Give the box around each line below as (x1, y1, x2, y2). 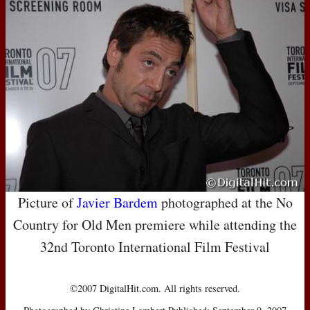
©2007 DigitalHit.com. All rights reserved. (70, 281, 240, 295)
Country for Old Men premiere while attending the (13, 215, 297, 234)
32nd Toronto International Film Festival (40, 237, 270, 256)
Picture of (17, 192, 77, 212)
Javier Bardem (76, 192, 158, 212)
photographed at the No (157, 192, 293, 212)
